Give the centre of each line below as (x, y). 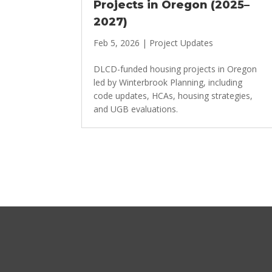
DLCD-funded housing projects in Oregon (175, 69)
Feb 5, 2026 (117, 43)
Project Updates (182, 43)
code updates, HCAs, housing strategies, (173, 96)
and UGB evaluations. (136, 109)
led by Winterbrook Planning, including (168, 82)
